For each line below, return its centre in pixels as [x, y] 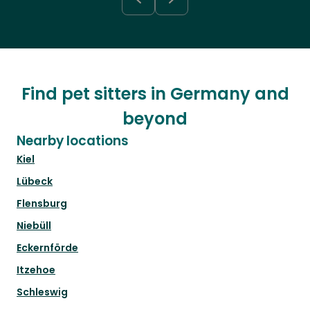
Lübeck [35, 182]
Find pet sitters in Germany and [155, 94]
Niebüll [34, 226]
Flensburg [42, 204]
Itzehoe [36, 270]
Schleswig [42, 292]
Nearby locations [73, 141]
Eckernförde [47, 248]
